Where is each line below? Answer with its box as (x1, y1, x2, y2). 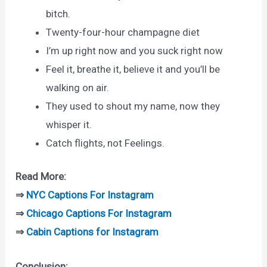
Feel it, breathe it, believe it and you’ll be (46, 63, 221, 75)
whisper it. (46, 118, 92, 131)
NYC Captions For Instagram (26, 189, 154, 201)
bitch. (46, 7, 71, 20)
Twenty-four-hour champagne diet (46, 26, 200, 38)
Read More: (15, 170, 67, 183)
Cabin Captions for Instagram (26, 226, 159, 238)
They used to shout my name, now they (46, 100, 221, 112)
